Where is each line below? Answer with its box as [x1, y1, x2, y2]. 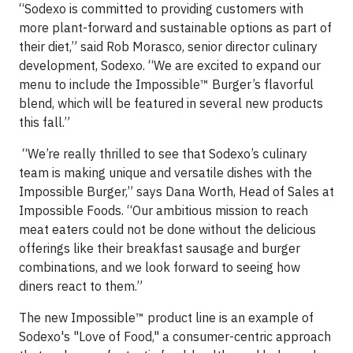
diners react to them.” [19, 277, 143, 294]
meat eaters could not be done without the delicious [19, 221, 316, 237]
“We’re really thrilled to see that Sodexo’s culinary [19, 145, 307, 162]
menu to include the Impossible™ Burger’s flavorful [19, 76, 314, 92]
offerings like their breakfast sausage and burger [19, 240, 300, 256]
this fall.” [19, 113, 70, 130]
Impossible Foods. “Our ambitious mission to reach [19, 202, 308, 218]
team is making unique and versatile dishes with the [19, 164, 312, 180]
